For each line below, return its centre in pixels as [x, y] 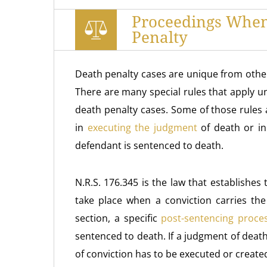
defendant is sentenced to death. [149, 145]
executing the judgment [142, 128]
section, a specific [118, 218]
